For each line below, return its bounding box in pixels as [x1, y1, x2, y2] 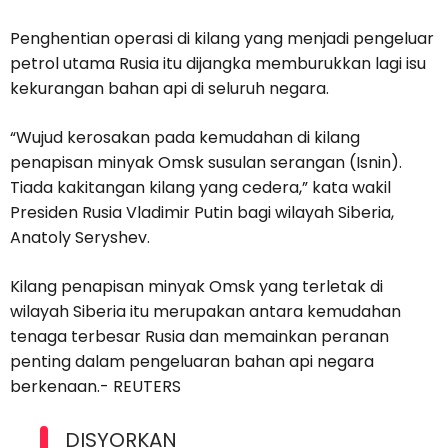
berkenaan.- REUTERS [10, 375, 181, 399]
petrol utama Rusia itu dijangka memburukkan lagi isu [10, 52, 426, 76]
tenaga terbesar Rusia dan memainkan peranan [10, 325, 389, 349]
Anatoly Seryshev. [10, 226, 150, 250]
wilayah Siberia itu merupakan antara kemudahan [10, 300, 401, 324]
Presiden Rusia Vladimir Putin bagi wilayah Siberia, [10, 201, 394, 225]
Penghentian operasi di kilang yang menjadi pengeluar [10, 27, 434, 51]
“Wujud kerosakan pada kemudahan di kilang [10, 126, 360, 150]
